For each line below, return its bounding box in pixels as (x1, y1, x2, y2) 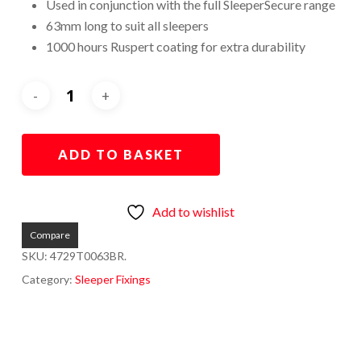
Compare (29, 229, 70, 242)
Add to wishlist (152, 204, 235, 220)
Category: (21, 272, 75, 287)
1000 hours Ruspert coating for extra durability (45, 39, 305, 55)
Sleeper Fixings (74, 272, 151, 287)
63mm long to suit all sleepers (45, 18, 209, 34)
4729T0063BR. (49, 249, 127, 263)
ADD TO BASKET (57, 147, 184, 163)
